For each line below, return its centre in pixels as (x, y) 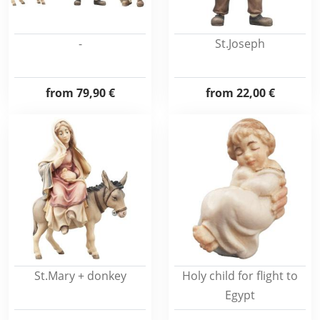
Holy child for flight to (240, 276)
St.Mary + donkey (80, 276)
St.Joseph (240, 44)
